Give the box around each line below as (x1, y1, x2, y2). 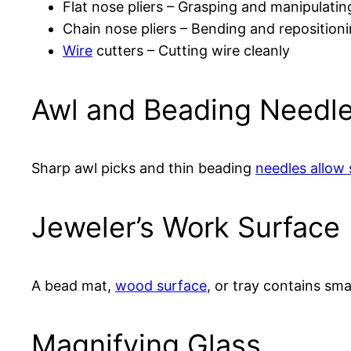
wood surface (115, 277, 207, 295)
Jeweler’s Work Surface (31, 210, 340, 245)
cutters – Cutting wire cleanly (92, 42, 290, 60)
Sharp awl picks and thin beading (31, 160, 255, 177)
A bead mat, (31, 277, 115, 295)
